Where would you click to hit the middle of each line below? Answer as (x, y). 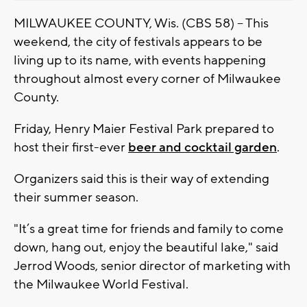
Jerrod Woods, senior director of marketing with (152, 266)
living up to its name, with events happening (140, 60)
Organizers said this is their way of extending (142, 179)
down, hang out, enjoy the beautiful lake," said (146, 247)
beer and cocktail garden (202, 147)
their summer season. (76, 197)
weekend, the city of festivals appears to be (138, 41)
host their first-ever (71, 147)
